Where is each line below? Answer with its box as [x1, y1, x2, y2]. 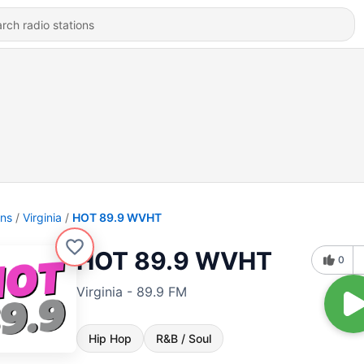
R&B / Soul [156, 331, 211, 345]
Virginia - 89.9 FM [76, 284, 187, 300]
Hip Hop [89, 331, 132, 345]
